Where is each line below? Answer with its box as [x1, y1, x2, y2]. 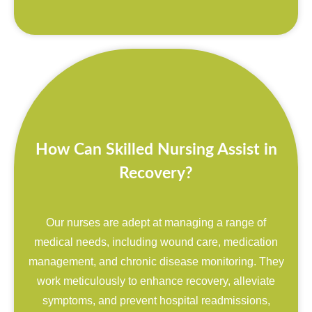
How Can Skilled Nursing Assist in [35, 141, 277, 157]
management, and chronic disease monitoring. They [28, 255, 284, 267]
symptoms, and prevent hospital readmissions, [42, 294, 270, 306]
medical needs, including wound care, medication [34, 235, 278, 248]
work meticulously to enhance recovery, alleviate [37, 274, 275, 287]
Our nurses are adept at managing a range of [46, 216, 266, 228]
